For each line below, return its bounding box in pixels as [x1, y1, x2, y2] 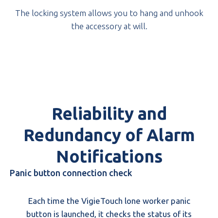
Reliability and [51, 103, 167, 123]
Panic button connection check [10, 167, 132, 178]
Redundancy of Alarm [23, 125, 195, 145]
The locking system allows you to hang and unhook [15, 8, 203, 18]
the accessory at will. [71, 21, 147, 31]
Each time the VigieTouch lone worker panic [28, 196, 190, 205]
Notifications [55, 146, 163, 166]
